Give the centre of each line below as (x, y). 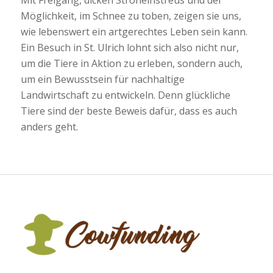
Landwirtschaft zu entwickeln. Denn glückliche (125, 95)
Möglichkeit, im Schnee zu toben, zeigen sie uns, (131, 16)
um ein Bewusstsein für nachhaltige (102, 80)
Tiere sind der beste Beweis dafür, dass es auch (129, 111)
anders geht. (49, 127)
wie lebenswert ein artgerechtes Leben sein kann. (134, 32)
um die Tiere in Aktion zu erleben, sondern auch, (131, 64)
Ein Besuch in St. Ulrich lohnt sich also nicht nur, (129, 48)
